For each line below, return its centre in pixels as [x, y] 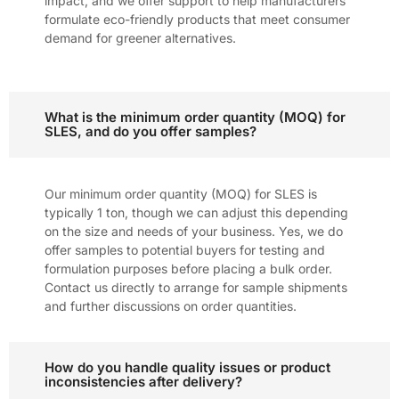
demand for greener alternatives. [140, 37]
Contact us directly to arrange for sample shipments [196, 287]
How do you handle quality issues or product [187, 367]
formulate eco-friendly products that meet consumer [197, 19]
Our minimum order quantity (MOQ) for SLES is [181, 193]
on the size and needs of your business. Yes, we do [194, 231]
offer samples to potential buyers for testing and [185, 249]
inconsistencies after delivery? [143, 381]
